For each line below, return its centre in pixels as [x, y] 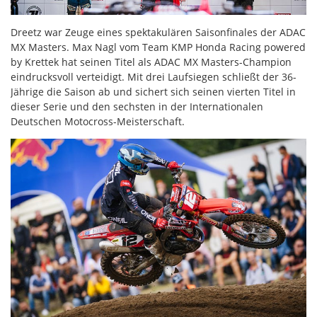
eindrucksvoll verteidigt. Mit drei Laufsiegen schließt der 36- [154, 77]
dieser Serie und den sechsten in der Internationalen [137, 106]
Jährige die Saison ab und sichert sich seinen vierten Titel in [153, 92]
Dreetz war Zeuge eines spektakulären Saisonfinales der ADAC [158, 32]
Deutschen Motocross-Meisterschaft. [98, 121]
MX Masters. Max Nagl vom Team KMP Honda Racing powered [158, 47]
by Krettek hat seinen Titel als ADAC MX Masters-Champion [151, 62]
